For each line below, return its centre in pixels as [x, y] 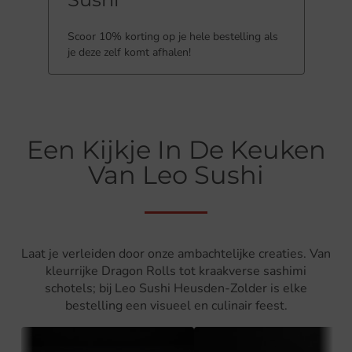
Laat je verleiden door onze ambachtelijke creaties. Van [176, 254]
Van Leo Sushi [176, 175]
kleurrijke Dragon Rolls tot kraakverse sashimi [176, 271]
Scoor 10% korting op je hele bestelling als [172, 37]
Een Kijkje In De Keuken [176, 150]
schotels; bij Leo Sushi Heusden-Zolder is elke [176, 288]
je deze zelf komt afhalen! [129, 52]
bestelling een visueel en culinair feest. [176, 306]
